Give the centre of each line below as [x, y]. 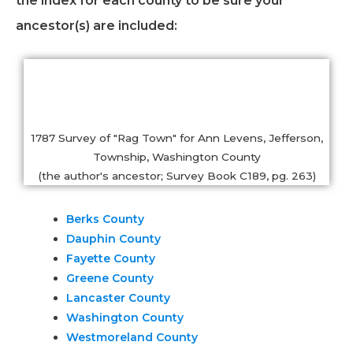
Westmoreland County [132, 338]
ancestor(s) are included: [97, 26]
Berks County [105, 219]
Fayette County [111, 259]
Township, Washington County [176, 157]
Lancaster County [118, 298]
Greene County [110, 279]
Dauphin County [113, 239]
